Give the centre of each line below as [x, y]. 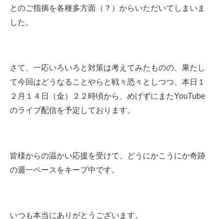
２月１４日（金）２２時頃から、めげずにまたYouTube [108, 96]
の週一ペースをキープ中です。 [65, 170]
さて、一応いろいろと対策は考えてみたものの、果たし [108, 67]
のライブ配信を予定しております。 [72, 110]
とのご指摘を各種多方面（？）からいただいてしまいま [108, 8]
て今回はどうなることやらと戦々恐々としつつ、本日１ [108, 82]
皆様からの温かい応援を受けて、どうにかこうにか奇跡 [108, 155]
